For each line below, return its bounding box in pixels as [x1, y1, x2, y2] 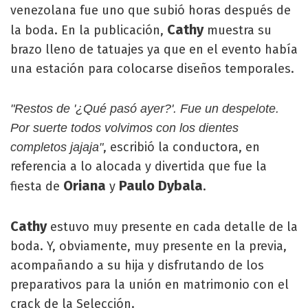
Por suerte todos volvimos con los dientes [10, 121, 239, 135]
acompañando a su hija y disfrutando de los [10, 258, 264, 273]
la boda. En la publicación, [10, 23, 167, 38]
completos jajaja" [10, 140, 103, 154]
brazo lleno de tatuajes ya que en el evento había [10, 42, 298, 57]
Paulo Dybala [115, 177, 203, 194]
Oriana [63, 177, 109, 194]
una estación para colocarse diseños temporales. [10, 61, 294, 76]
